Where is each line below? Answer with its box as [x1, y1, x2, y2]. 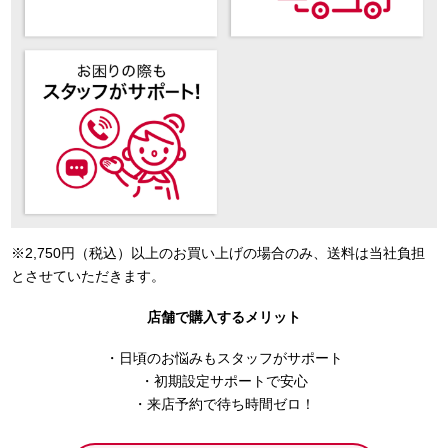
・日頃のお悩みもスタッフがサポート [105, 349, 343, 366]
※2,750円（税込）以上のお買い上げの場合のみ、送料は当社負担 [11, 244, 425, 261]
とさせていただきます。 [11, 267, 165, 284]
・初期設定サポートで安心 [140, 372, 308, 389]
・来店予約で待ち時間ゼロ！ [133, 395, 315, 412]
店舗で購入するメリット [147, 308, 301, 325]
